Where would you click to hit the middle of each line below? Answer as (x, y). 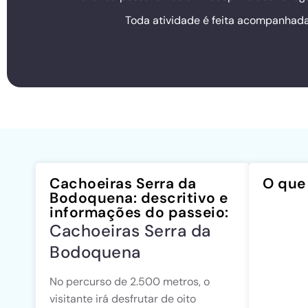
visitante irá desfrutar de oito (123, 299)
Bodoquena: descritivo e (139, 198)
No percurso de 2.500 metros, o (130, 282)
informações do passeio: (139, 212)
